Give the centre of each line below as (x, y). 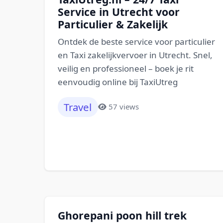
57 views (124, 107)
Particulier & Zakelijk (112, 24)
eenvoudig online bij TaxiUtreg (117, 82)
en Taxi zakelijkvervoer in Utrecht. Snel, (135, 55)
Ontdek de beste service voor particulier (136, 41)
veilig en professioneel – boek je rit (125, 68)
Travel (78, 107)
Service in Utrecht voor (118, 12)
